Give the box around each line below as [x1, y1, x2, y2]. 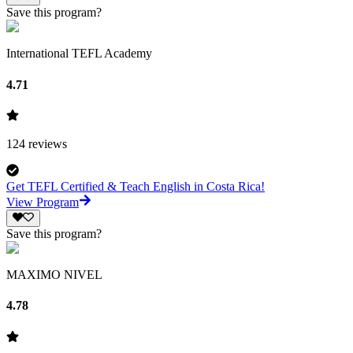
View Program [6, 195, 79, 209]
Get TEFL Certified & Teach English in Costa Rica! [6, 179, 265, 193]
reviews [25, 136, 67, 150]
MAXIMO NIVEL [6, 268, 102, 282]
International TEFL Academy [6, 46, 152, 61]
